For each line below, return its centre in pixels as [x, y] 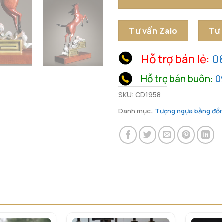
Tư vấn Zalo [153, 30]
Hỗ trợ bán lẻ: [176, 59]
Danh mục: [137, 111]
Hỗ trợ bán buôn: [178, 79]
